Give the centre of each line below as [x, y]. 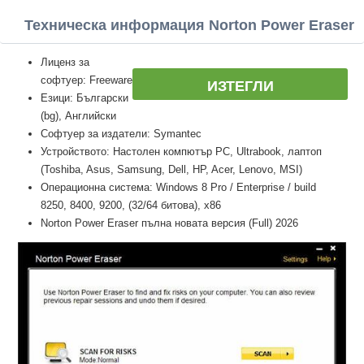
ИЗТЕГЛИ [240, 86]
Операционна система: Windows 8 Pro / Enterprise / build [178, 187]
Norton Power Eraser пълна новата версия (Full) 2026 [169, 223]
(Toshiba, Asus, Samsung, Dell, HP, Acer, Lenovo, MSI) [171, 169]
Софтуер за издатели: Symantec [121, 134]
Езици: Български [84, 98]
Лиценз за [65, 62]
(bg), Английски [78, 116]
